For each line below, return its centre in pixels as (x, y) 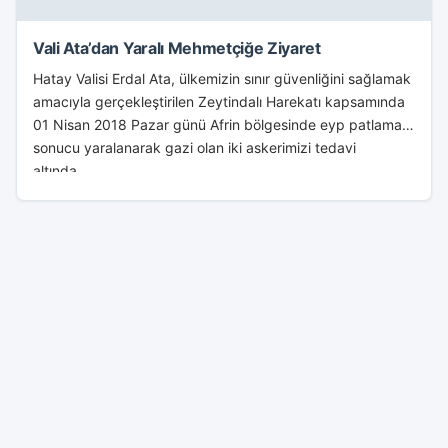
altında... (61, 170)
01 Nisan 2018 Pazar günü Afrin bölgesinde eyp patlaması (222, 124)
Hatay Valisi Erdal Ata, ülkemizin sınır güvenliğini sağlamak (222, 78)
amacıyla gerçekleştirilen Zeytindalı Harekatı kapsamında (219, 101)
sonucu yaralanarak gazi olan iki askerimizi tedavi (194, 147)
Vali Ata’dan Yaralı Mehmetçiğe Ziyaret (177, 48)
